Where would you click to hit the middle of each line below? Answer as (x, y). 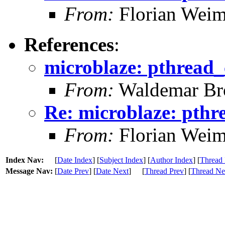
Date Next (112, 171)
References (69, 44)
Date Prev (73, 171)
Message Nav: (29, 171)
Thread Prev (164, 171)
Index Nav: (25, 160)
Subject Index (121, 160)
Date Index (75, 160)
